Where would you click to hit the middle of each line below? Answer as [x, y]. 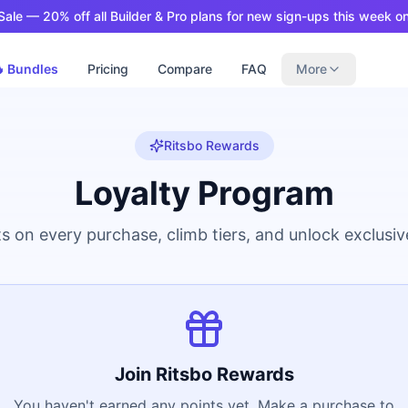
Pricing [108, 69]
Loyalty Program [204, 193]
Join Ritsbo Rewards [204, 374]
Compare [185, 69]
